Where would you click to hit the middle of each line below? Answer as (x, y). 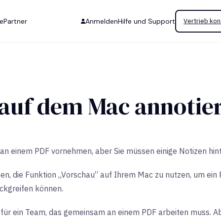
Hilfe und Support (147, 21)
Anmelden (102, 21)
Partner (15, 21)
